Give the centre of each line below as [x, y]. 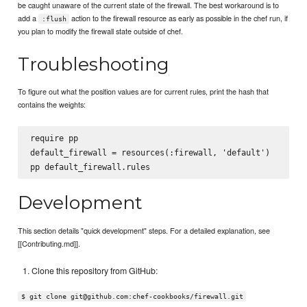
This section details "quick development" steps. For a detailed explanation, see [144, 230]
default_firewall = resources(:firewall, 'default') [150, 152]
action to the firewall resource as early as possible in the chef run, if [179, 18]
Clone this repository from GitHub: [95, 270]
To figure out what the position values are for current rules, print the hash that [144, 91]
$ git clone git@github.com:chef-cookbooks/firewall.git [132, 297]
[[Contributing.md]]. [49, 243]
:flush [54, 19]
